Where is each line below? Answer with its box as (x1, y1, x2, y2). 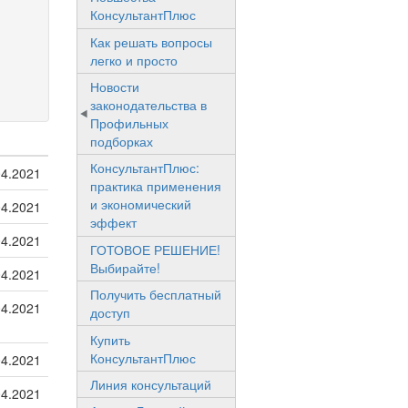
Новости (89, 77, 139, 97)
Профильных (89, 114, 168, 133)
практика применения (89, 177, 221, 196)
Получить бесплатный (89, 285, 221, 304)
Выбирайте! (89, 258, 160, 277)
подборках (89, 132, 153, 151)
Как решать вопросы (89, 32, 212, 51)
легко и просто (89, 50, 178, 69)
